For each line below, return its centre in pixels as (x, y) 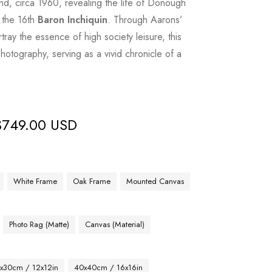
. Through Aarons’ (145, 20)
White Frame (36, 181)
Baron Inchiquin (73, 20)
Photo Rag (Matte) (39, 224)
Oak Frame (92, 181)
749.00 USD (40, 125)
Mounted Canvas (155, 181)
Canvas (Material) (115, 224)
